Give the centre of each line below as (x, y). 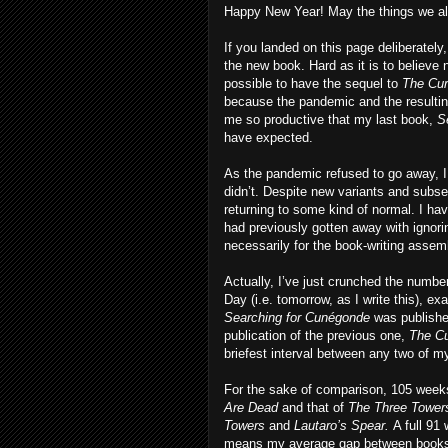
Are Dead (253, 407)
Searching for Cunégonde (299, 317)
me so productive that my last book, (330, 119)
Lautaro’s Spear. (343, 425)
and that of (315, 407)
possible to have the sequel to (313, 83)
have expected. (268, 137)
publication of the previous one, (316, 335)
